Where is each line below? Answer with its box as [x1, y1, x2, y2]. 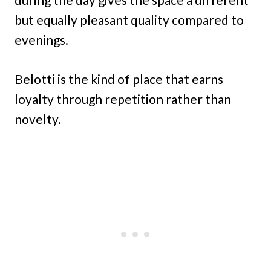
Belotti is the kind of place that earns [15, 71, 223, 87]
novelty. [15, 111, 61, 126]
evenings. [15, 31, 68, 47]
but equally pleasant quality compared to [15, 11, 244, 27]
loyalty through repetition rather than [15, 91, 231, 106]
